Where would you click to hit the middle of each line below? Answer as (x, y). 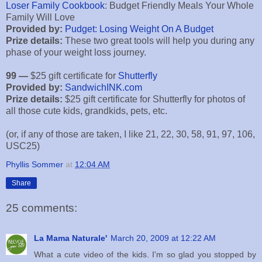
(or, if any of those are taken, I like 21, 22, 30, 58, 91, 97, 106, (130, 135)
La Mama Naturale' (70, 238)
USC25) (23, 146)
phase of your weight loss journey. (76, 53)
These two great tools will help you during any (160, 41)
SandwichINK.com (104, 88)
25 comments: (42, 208)
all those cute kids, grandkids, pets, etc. (87, 111)
